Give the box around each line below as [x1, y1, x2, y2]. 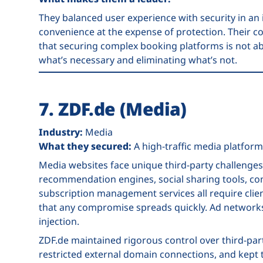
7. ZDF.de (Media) [39, 97, 187, 121]
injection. [39, 215, 79, 228]
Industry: [39, 126, 83, 139]
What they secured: [39, 140, 131, 153]
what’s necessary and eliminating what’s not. [39, 53, 237, 66]
